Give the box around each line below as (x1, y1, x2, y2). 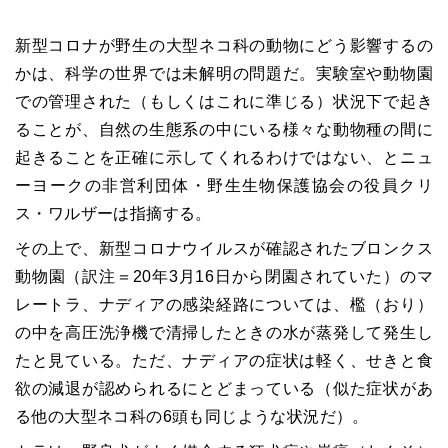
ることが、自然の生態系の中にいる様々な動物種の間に (15, 121, 433, 139)
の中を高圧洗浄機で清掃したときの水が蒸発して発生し (15, 324, 433, 342)
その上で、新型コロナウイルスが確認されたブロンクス (15, 240, 433, 258)
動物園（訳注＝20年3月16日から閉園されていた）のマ (15, 268, 433, 286)
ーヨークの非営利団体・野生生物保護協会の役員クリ (15, 177, 433, 195)
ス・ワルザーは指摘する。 (15, 205, 212, 223)
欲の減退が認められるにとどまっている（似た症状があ (15, 380, 433, 398)
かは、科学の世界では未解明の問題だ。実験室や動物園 (15, 65, 433, 83)
